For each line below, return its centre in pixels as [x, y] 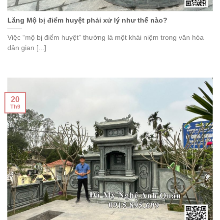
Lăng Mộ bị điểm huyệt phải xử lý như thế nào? [87, 21]
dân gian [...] [27, 48]
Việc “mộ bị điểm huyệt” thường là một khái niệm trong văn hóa [106, 37]
